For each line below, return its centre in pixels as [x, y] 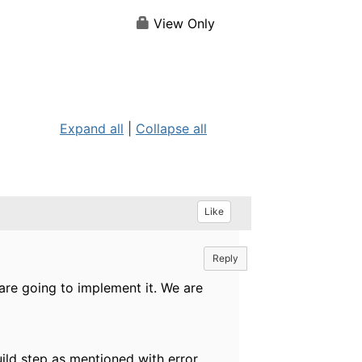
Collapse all [171, 128]
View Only [182, 24]
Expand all [92, 128]
